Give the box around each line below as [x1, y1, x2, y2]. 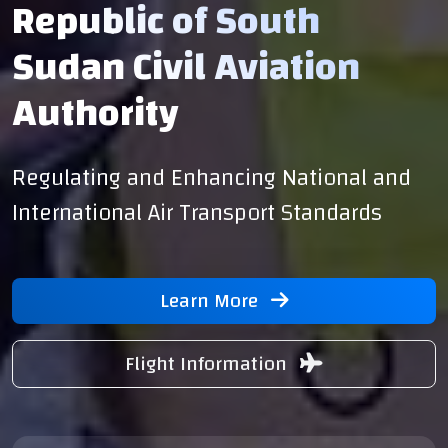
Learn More [159, 281, 263, 319]
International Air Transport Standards [12, 190, 382, 234]
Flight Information [125, 344, 292, 382]
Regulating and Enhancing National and [12, 155, 411, 199]
